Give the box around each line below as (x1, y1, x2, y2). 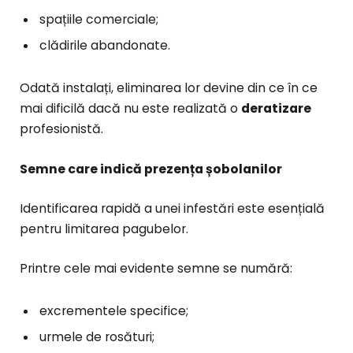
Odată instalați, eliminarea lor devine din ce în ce (20, 80, 318, 97)
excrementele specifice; (39, 303, 188, 320)
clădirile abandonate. (39, 37, 170, 54)
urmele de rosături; (39, 329, 154, 346)
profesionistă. (20, 121, 103, 138)
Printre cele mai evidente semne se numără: (20, 259, 292, 277)
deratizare (241, 100, 311, 117)
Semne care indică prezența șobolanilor (20, 160, 282, 177)
